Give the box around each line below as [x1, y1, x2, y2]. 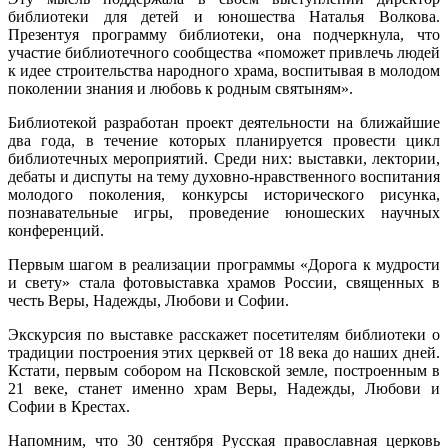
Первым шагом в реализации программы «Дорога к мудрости [8, 255, 440, 273]
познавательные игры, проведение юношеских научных [8, 203, 440, 221]
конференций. [8, 221, 104, 239]
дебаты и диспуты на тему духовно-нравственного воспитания [8, 167, 440, 185]
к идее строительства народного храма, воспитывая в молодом [8, 61, 440, 79]
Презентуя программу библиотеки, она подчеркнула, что [8, 25, 440, 43]
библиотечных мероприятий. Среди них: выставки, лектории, [8, 149, 440, 167]
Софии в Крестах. [8, 397, 130, 415]
